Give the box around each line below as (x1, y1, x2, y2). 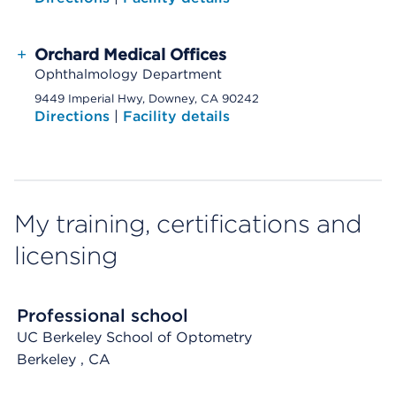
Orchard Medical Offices (34, 45, 226, 64)
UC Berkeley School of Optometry (17, 329, 252, 346)
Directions (34, 108, 114, 125)
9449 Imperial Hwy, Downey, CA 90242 (34, 92, 259, 105)
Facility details (123, 108, 230, 125)
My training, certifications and (14, 209, 362, 239)
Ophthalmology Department (34, 66, 222, 82)
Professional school (17, 305, 188, 326)
